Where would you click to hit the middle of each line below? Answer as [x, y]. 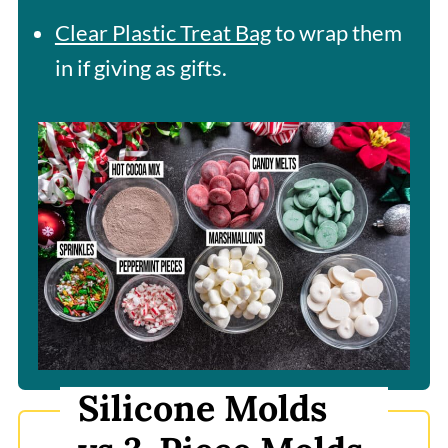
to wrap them [336, 32]
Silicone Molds [202, 408]
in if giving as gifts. [140, 67]
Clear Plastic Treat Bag [162, 32]
